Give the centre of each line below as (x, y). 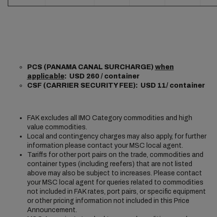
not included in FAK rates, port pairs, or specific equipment (116, 192)
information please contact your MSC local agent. (105, 146)
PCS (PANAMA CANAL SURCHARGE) (91, 67)
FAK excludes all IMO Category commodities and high (109, 118)
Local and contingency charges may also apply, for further (116, 136)
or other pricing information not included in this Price (108, 201)
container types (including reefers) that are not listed (109, 164)
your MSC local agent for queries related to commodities (115, 182)
